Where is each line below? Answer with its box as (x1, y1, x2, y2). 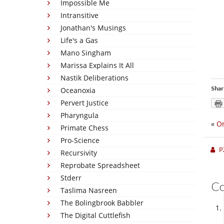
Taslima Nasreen (60, 185, 117, 195)
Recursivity (60, 148, 97, 157)
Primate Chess (60, 123, 108, 132)
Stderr (60, 173, 81, 182)
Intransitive (60, 10, 98, 20)
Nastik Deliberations (60, 73, 128, 82)
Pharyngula (60, 110, 98, 120)
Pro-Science (60, 135, 99, 145)
